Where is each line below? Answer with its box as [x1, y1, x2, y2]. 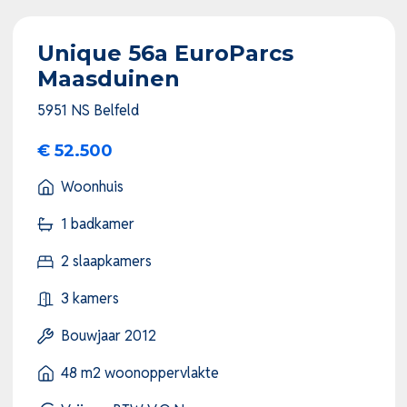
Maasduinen [36, 65, 180, 93]
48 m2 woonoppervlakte [60, 363, 219, 383]
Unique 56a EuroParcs [36, 40, 293, 67]
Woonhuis [60, 177, 124, 197]
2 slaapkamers [60, 252, 152, 272]
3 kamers [60, 289, 119, 309]
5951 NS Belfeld [36, 100, 139, 120]
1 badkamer [60, 214, 134, 234]
